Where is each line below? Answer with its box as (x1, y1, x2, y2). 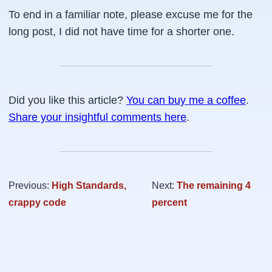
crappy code (8, 197, 66, 208)
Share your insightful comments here (8, 111, 186, 123)
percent (151, 197, 187, 208)
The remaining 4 (176, 180, 251, 191)
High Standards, (52, 180, 126, 191)
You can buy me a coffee (126, 94, 246, 106)
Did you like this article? (8, 94, 126, 106)
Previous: (8, 180, 52, 191)
